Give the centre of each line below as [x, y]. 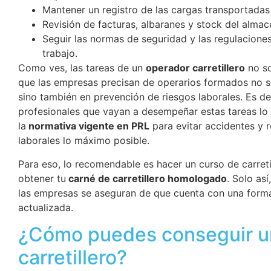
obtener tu [42, 178]
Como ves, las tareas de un [82, 68]
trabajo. [60, 54]
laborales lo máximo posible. [84, 141]
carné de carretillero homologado [146, 178]
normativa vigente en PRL [88, 126]
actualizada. [46, 207]
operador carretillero [195, 68]
